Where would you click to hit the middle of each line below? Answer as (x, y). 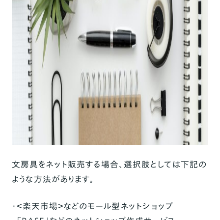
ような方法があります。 (53, 179)
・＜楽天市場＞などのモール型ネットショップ (92, 206)
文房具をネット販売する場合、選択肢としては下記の (109, 165)
